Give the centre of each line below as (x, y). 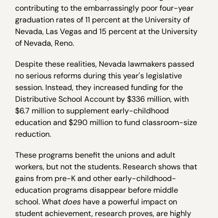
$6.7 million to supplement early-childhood (92, 110)
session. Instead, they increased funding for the (99, 87)
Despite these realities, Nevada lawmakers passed (105, 64)
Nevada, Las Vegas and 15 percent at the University (107, 31)
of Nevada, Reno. (45, 43)
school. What (39, 202)
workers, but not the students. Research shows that (106, 167)
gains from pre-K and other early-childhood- (96, 179)
